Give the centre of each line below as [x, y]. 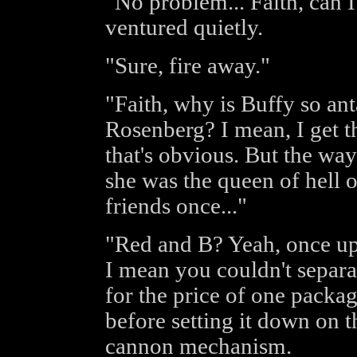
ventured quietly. [184, 27]
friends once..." [176, 206]
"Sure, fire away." [187, 66]
